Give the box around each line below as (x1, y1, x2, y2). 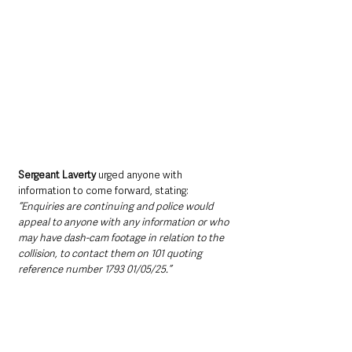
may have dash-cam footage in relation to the (18, 231, 226, 245)
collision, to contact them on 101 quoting (18, 247, 204, 261)
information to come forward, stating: (18, 184, 191, 198)
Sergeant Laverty (18, 168, 98, 182)
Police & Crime (4, 326, 75, 341)
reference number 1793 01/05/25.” (18, 262, 171, 277)
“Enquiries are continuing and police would (18, 200, 215, 214)
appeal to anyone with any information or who (18, 215, 231, 229)
